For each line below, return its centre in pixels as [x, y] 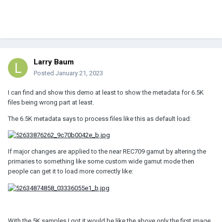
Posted [45, 73]
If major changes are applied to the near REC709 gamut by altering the [107, 152]
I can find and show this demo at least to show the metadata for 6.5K [106, 92]
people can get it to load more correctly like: [71, 171]
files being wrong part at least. [51, 102]
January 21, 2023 [79, 73]
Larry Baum [54, 62]
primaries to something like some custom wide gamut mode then [101, 162]
